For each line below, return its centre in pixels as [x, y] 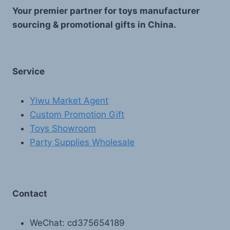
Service [28, 72]
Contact [30, 193]
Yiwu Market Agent [69, 101]
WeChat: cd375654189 [77, 223]
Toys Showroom [63, 129]
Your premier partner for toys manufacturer [106, 11]
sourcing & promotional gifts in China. [94, 25]
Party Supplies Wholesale [82, 142]
